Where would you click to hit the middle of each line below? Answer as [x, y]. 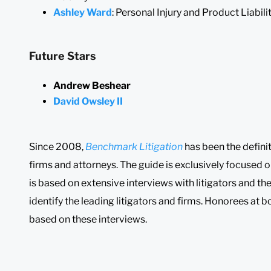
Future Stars [63, 56]
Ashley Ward [83, 12]
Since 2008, [57, 146]
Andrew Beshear [92, 85]
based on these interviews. [88, 219]
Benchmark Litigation [134, 146]
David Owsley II [88, 101]
